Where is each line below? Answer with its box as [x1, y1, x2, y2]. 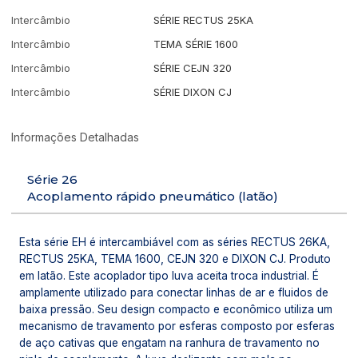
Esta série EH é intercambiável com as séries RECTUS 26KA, [19, 235, 331, 249]
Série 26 [27, 171, 78, 187]
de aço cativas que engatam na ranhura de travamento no [19, 336, 320, 349]
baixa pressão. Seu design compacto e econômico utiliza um [19, 302, 333, 316]
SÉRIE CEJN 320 [153, 62, 233, 75]
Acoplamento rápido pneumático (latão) [27, 188, 279, 204]
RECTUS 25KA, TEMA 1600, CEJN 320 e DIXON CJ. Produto [19, 252, 332, 265]
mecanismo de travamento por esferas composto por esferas [19, 319, 336, 332]
